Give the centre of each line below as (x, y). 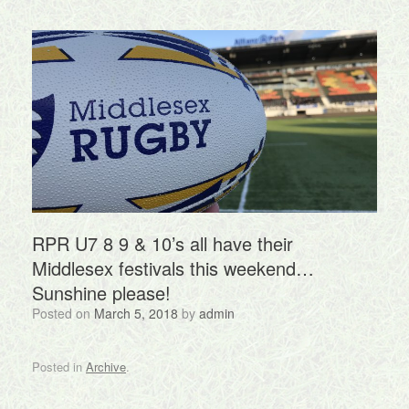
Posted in (59, 367)
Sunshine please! (101, 292)
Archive (106, 367)
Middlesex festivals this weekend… (173, 267)
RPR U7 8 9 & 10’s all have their (163, 243)
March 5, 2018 (136, 313)
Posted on (67, 313)
